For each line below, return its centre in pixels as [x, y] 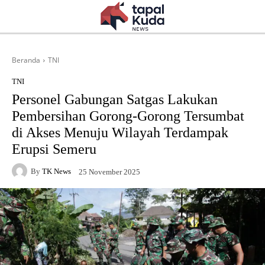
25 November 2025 [109, 172]
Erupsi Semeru [54, 149]
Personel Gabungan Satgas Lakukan [115, 99]
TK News [56, 171]
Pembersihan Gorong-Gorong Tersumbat [128, 116]
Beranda [26, 60]
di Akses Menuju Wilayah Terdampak [120, 132]
